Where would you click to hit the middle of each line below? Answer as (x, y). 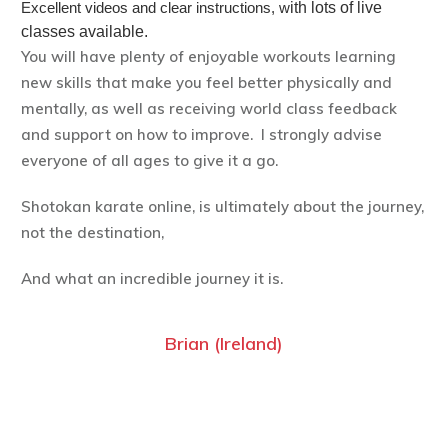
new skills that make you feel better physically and (206, 82)
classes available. (86, 31)
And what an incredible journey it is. (152, 278)
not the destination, (94, 232)
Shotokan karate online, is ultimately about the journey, (222, 206)
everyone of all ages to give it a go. (151, 160)
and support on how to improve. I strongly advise (201, 134)
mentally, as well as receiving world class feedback (209, 108)
